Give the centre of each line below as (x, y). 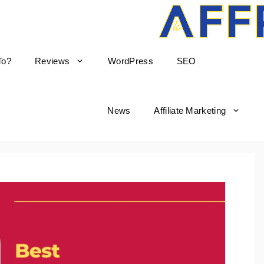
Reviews (52, 61)
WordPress (131, 61)
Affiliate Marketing (190, 110)
